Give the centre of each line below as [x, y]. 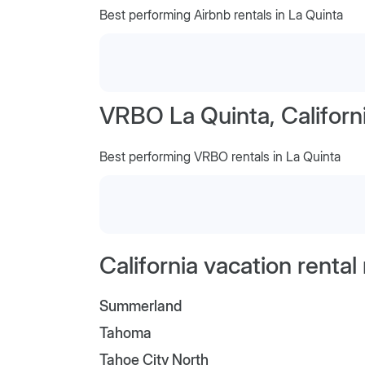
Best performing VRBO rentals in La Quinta [220, 157]
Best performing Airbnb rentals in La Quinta [221, 15]
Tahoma [125, 333]
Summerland [140, 306]
